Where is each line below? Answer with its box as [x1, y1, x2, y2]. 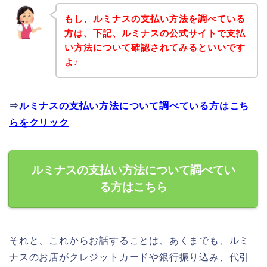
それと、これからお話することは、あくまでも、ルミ [9, 235, 250, 246]
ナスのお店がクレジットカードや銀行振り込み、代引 [9, 252, 250, 262]
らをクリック [9, 117, 69, 128]
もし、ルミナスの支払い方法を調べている [64, 13, 246, 24]
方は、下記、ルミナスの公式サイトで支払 [64, 27, 246, 38]
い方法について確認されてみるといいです [64, 42, 246, 52]
